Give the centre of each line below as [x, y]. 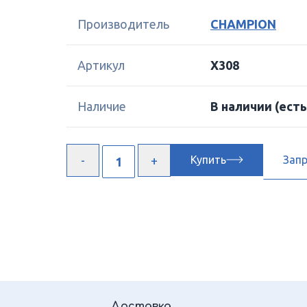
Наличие [102, 106]
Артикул [101, 65]
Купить [208, 160]
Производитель [123, 24]
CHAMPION [243, 24]
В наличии [243, 106]
